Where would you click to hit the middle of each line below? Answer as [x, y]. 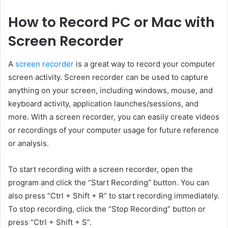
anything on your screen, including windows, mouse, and [110, 90]
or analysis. [28, 143]
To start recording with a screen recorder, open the [101, 169]
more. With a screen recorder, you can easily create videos [114, 117]
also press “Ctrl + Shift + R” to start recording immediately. [114, 195]
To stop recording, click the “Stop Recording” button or [107, 209]
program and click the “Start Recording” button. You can [109, 182]
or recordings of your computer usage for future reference [113, 130]
